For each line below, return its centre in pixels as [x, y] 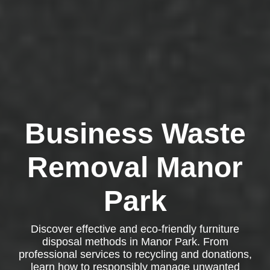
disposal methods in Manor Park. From [135, 242]
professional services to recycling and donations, [135, 254]
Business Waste [135, 133]
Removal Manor [135, 167]
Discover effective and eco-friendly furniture [135, 229]
